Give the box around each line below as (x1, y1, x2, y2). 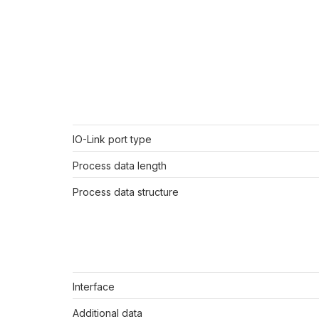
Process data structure (73, 186, 179, 199)
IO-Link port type (73, 133, 152, 146)
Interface (73, 281, 115, 293)
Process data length (73, 159, 167, 172)
